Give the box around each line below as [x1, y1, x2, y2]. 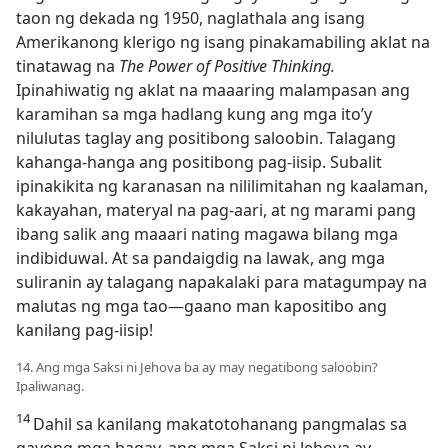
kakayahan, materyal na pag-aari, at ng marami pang [16, 199, 416, 221]
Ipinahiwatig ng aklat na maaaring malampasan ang [16, 79, 410, 101]
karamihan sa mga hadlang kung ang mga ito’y [16, 103, 372, 125]
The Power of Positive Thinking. [119, 55, 335, 77]
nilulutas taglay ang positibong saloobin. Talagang [16, 127, 396, 149]
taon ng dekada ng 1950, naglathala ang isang [16, 7, 365, 29]
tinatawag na [16, 55, 119, 77]
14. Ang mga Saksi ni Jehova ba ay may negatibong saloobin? [16, 358, 378, 376]
